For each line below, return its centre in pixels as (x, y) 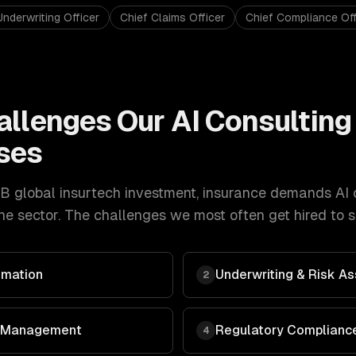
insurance (234, 193)
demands (299, 193)
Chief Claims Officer (172, 17)
